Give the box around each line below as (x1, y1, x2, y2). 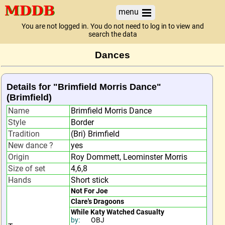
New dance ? (8, 141, 53, 150)
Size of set (8, 164, 45, 173)
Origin (8, 152, 29, 162)
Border (71, 118, 94, 127)
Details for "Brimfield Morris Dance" (7, 81, 161, 92)
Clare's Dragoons (71, 197, 124, 206)
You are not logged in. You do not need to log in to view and (21, 22, 204, 31)
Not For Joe (71, 187, 108, 195)
